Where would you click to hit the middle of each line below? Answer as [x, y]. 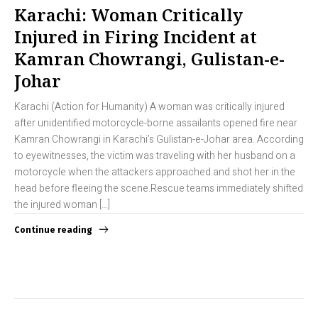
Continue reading [53, 230]
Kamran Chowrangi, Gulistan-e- [149, 59]
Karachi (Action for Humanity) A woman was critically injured [149, 107]
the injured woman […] [62, 205]
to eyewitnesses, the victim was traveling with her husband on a [155, 156]
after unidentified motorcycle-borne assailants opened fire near [156, 124]
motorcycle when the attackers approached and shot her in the [155, 172]
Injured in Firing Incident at [136, 37]
